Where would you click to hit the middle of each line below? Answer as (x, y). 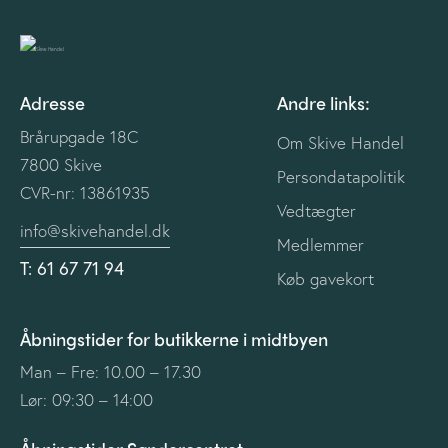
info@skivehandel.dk (95, 230)
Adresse (52, 103)
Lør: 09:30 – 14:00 (86, 400)
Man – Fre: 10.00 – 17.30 (110, 372)
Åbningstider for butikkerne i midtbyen (174, 338)
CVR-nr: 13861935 (85, 192)
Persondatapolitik (340, 176)
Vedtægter (316, 210)
